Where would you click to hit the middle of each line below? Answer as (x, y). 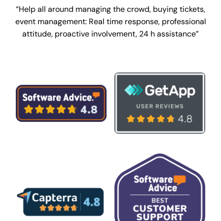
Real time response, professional (147, 21)
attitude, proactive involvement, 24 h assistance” (110, 34)
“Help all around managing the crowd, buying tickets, (110, 9)
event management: (51, 21)
